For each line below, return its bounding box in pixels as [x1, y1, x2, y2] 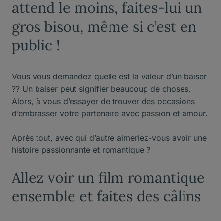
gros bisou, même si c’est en [12, 17, 196, 36]
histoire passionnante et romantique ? [12, 145, 150, 155]
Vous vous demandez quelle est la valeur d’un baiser [12, 71, 207, 81]
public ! [12, 36, 60, 54]
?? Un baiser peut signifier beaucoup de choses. [12, 83, 191, 94]
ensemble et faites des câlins [12, 186, 201, 205]
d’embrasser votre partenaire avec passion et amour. [12, 108, 208, 118]
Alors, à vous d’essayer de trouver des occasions [12, 96, 195, 106]
